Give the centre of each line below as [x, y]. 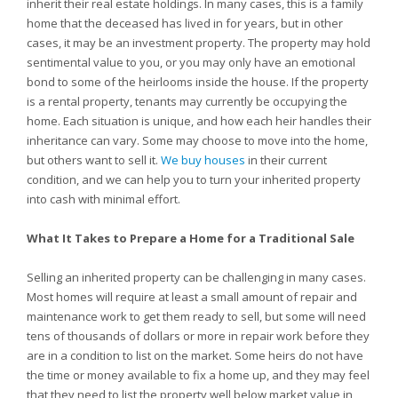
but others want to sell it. [94, 160]
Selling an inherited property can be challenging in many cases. [196, 277]
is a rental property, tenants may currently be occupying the [187, 101]
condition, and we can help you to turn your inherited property [194, 179]
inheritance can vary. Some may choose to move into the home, [197, 140]
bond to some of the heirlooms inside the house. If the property [198, 82]
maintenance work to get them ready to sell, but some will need [196, 316]
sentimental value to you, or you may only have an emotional [191, 62]
